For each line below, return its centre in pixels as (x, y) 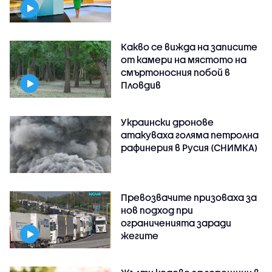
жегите (140, 236)
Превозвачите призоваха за (189, 198)
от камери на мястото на (184, 60)
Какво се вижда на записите (189, 47)
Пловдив (141, 85)
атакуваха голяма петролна (190, 135)
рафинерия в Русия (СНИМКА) (189, 148)
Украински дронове (168, 122)
